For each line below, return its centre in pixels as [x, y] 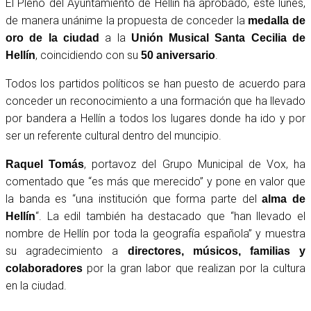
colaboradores [44, 268]
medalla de [275, 20]
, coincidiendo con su [88, 55]
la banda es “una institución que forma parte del [134, 199]
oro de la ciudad [52, 37]
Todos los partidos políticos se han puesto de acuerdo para [155, 83]
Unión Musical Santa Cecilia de [218, 37]
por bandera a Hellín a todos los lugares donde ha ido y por [155, 118]
